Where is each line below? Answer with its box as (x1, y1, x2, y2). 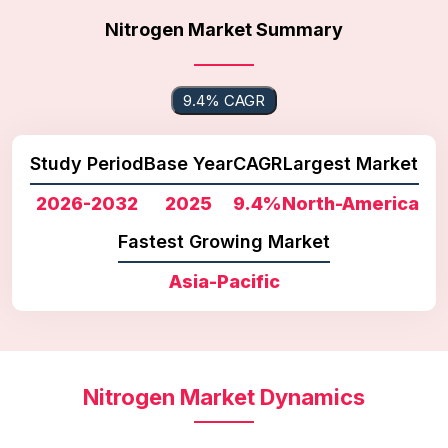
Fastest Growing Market (118, 231, 330, 253)
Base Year (143, 153, 233, 175)
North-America (281, 193, 419, 215)
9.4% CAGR (183, 91, 265, 111)
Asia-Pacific (168, 271, 280, 293)
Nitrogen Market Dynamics (83, 384, 365, 411)
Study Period (29, 153, 144, 175)
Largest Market (282, 153, 418, 175)
